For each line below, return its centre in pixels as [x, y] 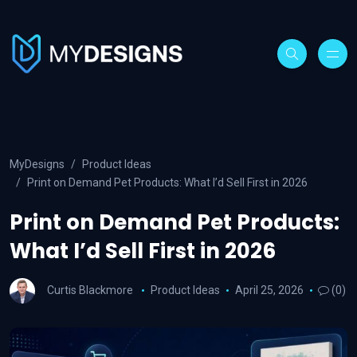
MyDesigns [37, 164]
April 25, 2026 [269, 290]
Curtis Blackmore [90, 290]
